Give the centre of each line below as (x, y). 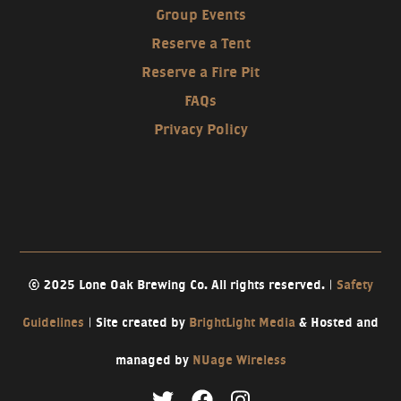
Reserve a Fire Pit (200, 72)
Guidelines (53, 322)
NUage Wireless (239, 359)
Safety (355, 284)
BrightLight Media (242, 322)
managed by (154, 359)
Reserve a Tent (200, 43)
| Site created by (137, 322)
